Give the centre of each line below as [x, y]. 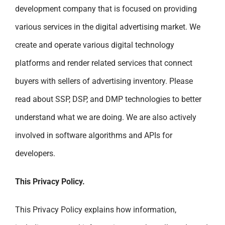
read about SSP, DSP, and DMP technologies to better [108, 99]
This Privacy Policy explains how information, [96, 209]
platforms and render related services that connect [104, 63]
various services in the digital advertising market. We [108, 27]
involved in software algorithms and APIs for [94, 135]
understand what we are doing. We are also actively [106, 117]
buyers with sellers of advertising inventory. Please [104, 81]
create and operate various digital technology [95, 45]
